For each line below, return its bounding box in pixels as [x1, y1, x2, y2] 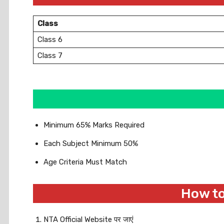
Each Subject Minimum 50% [43, 139, 138, 148]
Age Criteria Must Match [43, 157, 127, 166]
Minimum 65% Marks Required [43, 120, 144, 129]
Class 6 [37, 35, 62, 44]
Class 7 [37, 51, 62, 60]
